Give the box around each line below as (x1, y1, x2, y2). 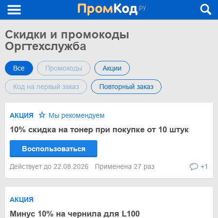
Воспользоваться (21, 145, 86, 153)
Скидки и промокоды (5, 28, 129, 41)
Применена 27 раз (95, 163, 154, 170)
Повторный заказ (99, 83, 153, 91)
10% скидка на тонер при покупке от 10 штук (10, 125, 189, 134)
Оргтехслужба (5, 39, 86, 53)
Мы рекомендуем (47, 111, 105, 119)
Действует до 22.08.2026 (10, 163, 91, 170)
